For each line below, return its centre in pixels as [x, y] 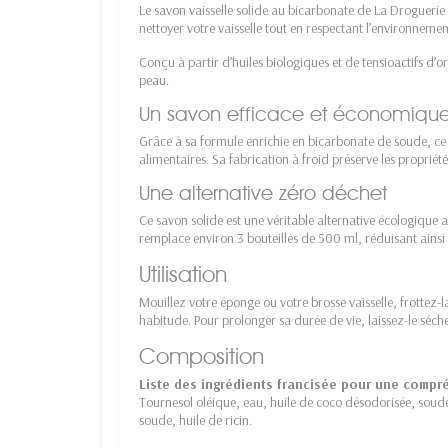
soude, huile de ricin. [195, 419]
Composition [201, 355]
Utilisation [183, 273]
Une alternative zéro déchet [263, 192]
